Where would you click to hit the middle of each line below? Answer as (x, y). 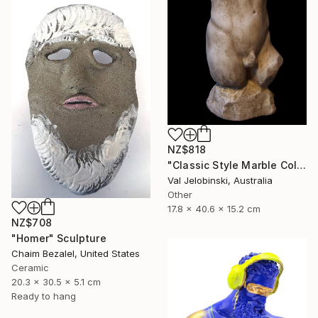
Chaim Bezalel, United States (76, 253)
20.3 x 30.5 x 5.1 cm (56, 281)
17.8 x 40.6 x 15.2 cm (214, 208)
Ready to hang (44, 296)
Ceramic (30, 267)
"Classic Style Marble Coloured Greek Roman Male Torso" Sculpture (302, 165)
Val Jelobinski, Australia (220, 180)
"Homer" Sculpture (59, 238)
